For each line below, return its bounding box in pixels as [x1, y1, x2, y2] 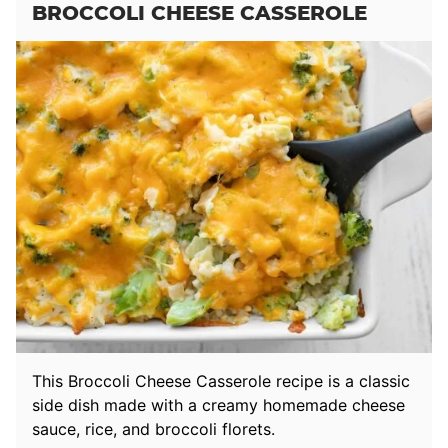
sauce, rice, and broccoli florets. [32, 418, 275, 439]
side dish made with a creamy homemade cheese [32, 394, 405, 415]
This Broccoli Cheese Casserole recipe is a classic [32, 370, 410, 391]
